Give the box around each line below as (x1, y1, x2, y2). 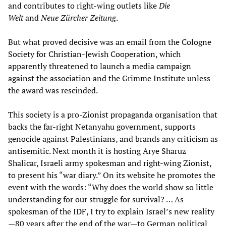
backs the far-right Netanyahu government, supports (8, 121, 196, 132)
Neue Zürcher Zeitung (41, 12, 116, 23)
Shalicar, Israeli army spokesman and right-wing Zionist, (8, 157, 211, 168)
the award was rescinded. (8, 84, 98, 96)
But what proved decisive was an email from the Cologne (8, 36, 211, 47)
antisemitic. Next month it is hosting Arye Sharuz (8, 145, 186, 156)
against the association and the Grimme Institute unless (8, 72, 210, 84)
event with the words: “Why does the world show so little (8, 181, 213, 193)
